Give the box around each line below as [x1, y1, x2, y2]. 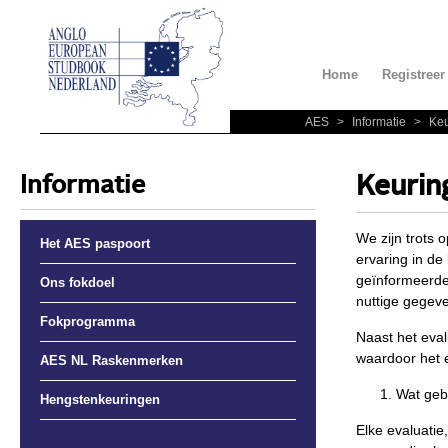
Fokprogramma [39, 315, 135, 329]
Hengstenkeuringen [39, 393, 160, 407]
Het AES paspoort [39, 237, 150, 251]
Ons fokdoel [39, 276, 115, 290]
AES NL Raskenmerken [39, 354, 183, 368]
